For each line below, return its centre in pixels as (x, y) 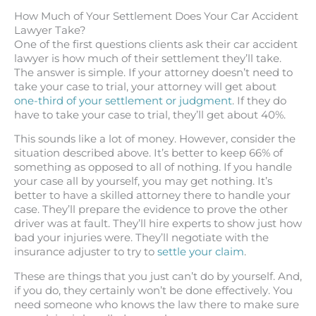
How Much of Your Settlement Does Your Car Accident (156, 16)
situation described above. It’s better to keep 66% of (148, 153)
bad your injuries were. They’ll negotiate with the (141, 238)
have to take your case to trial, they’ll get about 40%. (150, 115)
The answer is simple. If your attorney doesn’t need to (153, 72)
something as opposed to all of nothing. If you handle (153, 168)
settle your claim (201, 252)
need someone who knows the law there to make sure (157, 304)
